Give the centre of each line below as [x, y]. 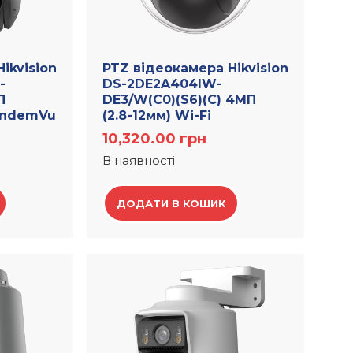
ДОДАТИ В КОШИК [171, 204]
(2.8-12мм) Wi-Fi [157, 116]
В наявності [139, 161]
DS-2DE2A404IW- [163, 84]
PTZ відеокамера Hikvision [196, 69]
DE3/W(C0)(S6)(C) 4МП [180, 100]
